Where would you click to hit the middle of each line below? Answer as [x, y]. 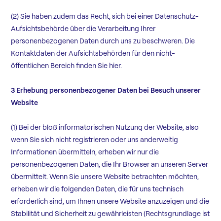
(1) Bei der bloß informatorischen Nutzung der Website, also [105, 128]
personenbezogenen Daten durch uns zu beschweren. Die [103, 41]
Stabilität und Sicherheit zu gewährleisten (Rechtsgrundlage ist [110, 214]
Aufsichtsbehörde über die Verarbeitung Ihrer [83, 29]
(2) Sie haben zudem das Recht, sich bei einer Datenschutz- [105, 17]
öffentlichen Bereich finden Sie [60, 66]
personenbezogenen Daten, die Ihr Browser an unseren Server [110, 165]
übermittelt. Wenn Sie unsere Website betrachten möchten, [105, 177]
